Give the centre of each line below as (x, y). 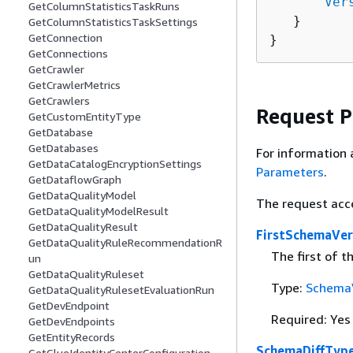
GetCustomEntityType (85, 117)
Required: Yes (310, 320)
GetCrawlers (59, 101)
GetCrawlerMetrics (74, 85)
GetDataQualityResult (83, 227)
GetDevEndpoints (72, 321)
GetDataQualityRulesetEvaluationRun (121, 290)
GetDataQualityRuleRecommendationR (125, 243)
